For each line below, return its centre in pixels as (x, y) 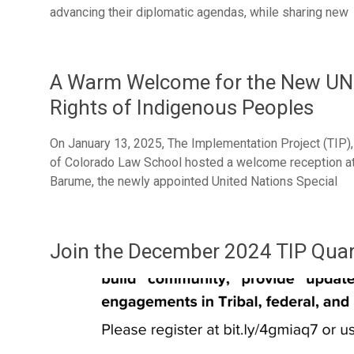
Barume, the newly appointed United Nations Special (194, 181)
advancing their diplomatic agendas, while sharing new (199, 12)
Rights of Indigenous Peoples (182, 107)
